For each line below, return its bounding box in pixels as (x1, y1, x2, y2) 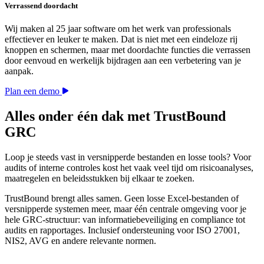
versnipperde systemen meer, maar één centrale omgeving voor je (5, 203, 246, 214)
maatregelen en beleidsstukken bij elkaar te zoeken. (5, 173, 194, 183)
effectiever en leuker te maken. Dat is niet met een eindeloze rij (5, 34, 237, 44)
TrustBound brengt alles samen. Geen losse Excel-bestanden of (5, 193, 239, 203)
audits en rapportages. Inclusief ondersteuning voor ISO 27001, (5, 225, 240, 235)
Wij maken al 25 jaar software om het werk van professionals (5, 23, 231, 34)
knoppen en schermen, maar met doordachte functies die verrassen (5, 44, 250, 55)
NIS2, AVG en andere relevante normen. (5, 235, 156, 246)
